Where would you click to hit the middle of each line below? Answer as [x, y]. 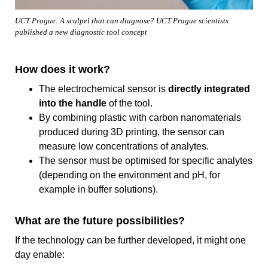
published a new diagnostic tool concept [81, 32]
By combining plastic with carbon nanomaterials [140, 118]
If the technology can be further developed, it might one [130, 240]
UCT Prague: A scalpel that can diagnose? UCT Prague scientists [122, 21]
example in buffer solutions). [98, 190]
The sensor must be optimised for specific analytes [146, 161]
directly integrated [209, 89]
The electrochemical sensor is [103, 89]
